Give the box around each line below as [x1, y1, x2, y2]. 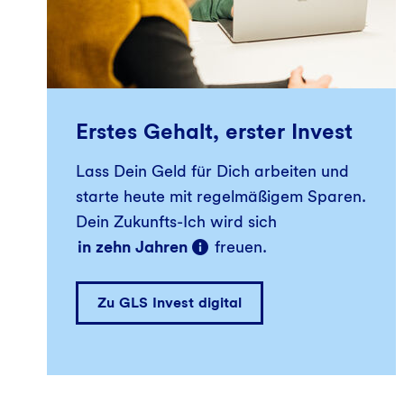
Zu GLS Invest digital [97, 293, 242, 311]
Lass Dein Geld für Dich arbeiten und [76, 161, 349, 180]
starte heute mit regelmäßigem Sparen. [76, 186, 366, 206]
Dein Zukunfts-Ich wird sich [76, 211, 277, 231]
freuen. [210, 236, 267, 256]
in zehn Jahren [78, 236, 188, 256]
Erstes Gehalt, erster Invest [76, 117, 353, 144]
